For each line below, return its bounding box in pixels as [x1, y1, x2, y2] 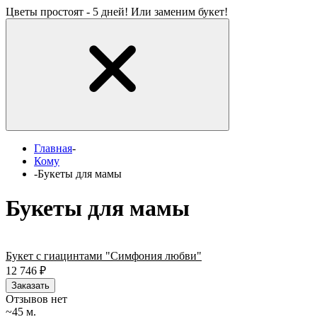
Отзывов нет [6, 292, 67, 305]
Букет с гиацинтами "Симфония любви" [6, 249, 202, 262]
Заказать [11, 279, 50, 291]
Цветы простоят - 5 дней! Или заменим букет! [6, 6, 228, 18]
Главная [34, 142, 72, 154]
